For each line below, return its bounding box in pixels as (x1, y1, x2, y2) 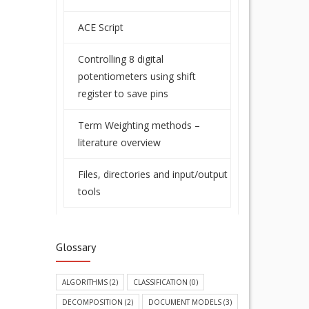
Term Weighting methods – (78, 119, 200, 132)
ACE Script (78, 21, 123, 34)
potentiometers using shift (78, 70, 196, 83)
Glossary (56, 240, 96, 254)
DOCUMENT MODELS (148, 297, 221, 307)
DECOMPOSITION (62, 297, 123, 307)
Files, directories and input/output (78, 168, 228, 181)
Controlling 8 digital (78, 52, 163, 66)
